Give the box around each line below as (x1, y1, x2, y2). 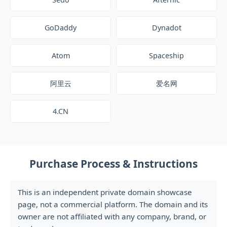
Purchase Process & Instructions (29, 157, 198, 171)
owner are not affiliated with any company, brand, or (18, 211, 206, 221)
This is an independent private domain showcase (18, 187, 192, 197)
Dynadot (152, 23, 181, 32)
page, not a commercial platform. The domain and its (18, 199, 208, 209)
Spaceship (149, 51, 184, 60)
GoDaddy (45, 23, 77, 32)
